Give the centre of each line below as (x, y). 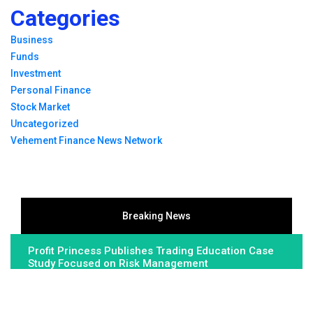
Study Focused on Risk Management (118, 263)
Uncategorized (45, 123)
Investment (36, 73)
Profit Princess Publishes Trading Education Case (151, 250)
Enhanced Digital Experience (99, 302)
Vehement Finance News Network (86, 140)
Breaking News (156, 216)
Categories (65, 18)
